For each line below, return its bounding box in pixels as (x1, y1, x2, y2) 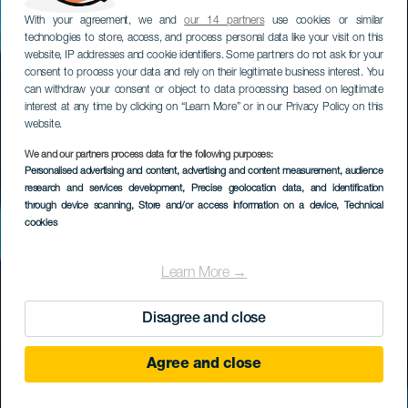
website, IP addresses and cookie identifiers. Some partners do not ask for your (25, 50, 383, 61)
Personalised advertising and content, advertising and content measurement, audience (25, 167, 383, 177)
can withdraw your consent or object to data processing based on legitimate (25, 85, 383, 96)
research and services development (25, 184, 182, 194)
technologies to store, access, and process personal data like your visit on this (25, 33, 383, 44)
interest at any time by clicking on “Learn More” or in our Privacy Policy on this (25, 102, 383, 113)
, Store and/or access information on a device (130, 201, 337, 211)
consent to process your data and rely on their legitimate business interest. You (25, 67, 383, 78)
